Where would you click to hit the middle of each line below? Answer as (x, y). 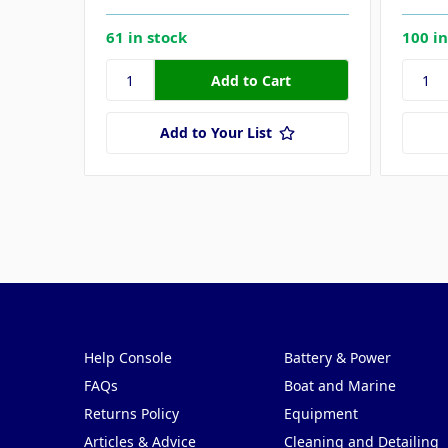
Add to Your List (215, 133)
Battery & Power (337, 358)
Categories (325, 322)
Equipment (320, 414)
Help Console (128, 358)
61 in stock (146, 37)
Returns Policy (131, 414)
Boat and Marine (339, 386)
